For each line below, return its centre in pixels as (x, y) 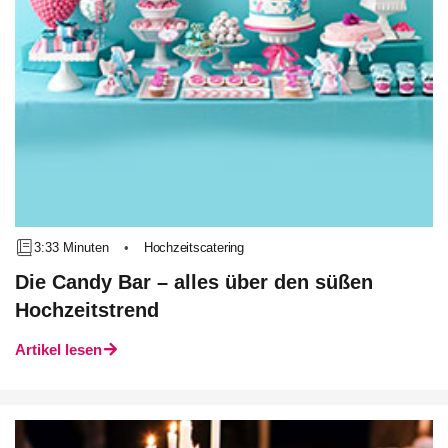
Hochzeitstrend (87, 310)
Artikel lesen (58, 349)
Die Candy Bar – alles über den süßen (194, 282)
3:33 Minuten (72, 247)
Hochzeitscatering (193, 247)
